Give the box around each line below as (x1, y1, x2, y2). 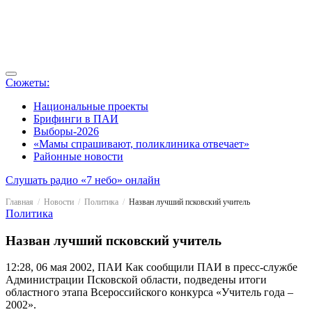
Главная (6, 197, 33, 207)
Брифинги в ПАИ (33, 113, 118, 125)
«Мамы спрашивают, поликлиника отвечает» (33, 138, 249, 150)
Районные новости (33, 150, 123, 162)
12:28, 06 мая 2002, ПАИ (6, 261, 123, 274)
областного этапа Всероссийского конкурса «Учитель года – (6, 286, 293, 299)
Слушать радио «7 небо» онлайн (6, 174, 160, 186)
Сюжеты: (6, 77, 49, 88)
